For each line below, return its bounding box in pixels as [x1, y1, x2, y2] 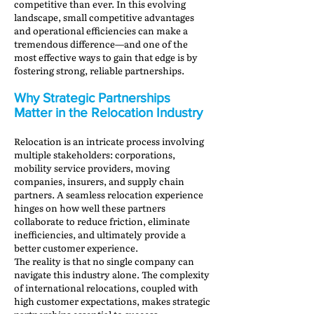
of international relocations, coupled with [14, 281, 198, 294]
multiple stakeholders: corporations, [14, 148, 175, 161]
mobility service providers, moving [14, 161, 170, 175]
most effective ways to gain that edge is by [14, 50, 198, 64]
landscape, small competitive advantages [14, 11, 194, 24]
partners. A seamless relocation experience [14, 188, 203, 201]
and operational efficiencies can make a [14, 24, 188, 37]
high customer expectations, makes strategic [14, 294, 210, 308]
